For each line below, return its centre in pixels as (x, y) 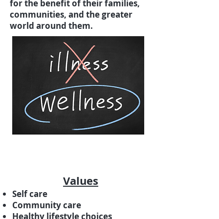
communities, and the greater (71, 15)
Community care (47, 205)
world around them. (53, 26)
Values (81, 181)
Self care (30, 194)
